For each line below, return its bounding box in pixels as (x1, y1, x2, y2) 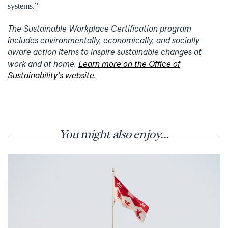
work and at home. (8, 59, 78, 69)
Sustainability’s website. (8, 70, 96, 81)
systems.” (8, 2, 38, 11)
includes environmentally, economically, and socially (8, 35, 199, 46)
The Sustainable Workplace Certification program (8, 23, 191, 34)
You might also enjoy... (59, 128, 169, 141)
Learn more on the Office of (78, 59, 180, 69)
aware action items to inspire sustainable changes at (8, 47, 202, 58)
